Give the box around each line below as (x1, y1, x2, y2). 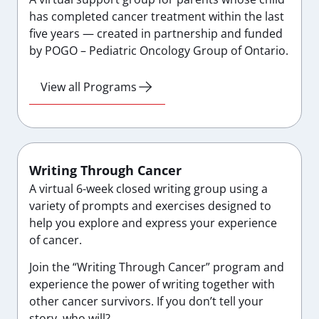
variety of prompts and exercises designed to (29, 197, 271, 214)
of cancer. (29, 231, 82, 248)
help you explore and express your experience (29, 214, 277, 231)
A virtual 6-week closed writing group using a (29, 180, 268, 197)
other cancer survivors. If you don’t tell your (29, 293, 263, 310)
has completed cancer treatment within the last (29, 9, 284, 25)
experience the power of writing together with (29, 276, 275, 293)
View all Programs (41, 78, 137, 95)
